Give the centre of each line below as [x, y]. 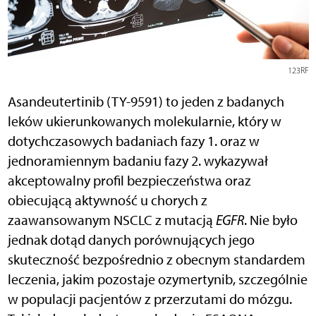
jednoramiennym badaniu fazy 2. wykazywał [138, 161]
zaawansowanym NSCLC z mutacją [111, 220]
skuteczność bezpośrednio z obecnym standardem [156, 260]
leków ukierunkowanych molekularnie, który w [144, 122]
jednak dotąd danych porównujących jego [131, 240]
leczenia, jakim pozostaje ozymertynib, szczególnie [157, 280]
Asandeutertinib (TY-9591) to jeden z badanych [146, 102]
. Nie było [271, 220]
